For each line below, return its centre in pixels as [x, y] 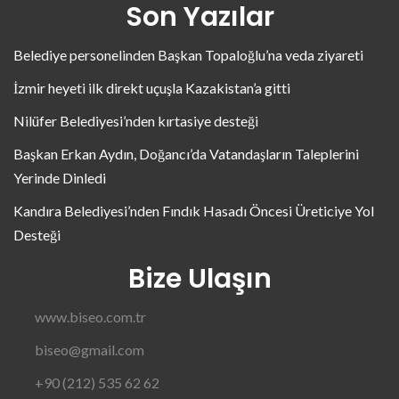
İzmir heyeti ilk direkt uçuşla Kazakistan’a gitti [152, 87]
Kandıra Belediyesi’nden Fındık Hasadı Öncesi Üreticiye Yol [194, 210]
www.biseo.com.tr [90, 316]
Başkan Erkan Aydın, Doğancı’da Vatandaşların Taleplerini [186, 153]
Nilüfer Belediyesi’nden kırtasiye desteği [136, 120]
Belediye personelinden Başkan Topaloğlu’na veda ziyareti [188, 54]
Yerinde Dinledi [60, 177]
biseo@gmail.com [90, 349]
